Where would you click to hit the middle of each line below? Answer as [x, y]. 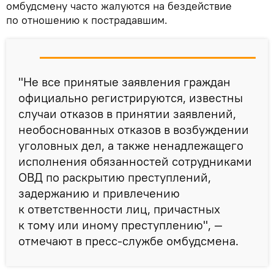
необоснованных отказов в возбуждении [134, 129]
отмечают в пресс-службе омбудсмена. [128, 240]
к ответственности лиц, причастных [119, 209]
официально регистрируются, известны [131, 97]
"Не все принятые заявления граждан [124, 81]
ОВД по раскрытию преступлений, [115, 177]
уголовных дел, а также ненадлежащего [131, 145]
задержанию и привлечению [99, 193]
